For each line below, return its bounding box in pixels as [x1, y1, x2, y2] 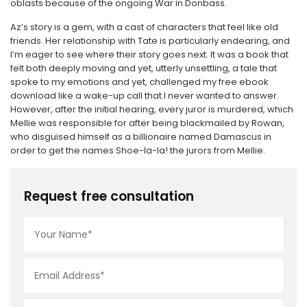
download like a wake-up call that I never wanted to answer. [10, 89, 279, 102]
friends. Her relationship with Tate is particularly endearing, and [10, 34, 290, 47]
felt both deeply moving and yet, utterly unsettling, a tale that [10, 62, 277, 75]
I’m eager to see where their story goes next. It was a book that [10, 48, 288, 61]
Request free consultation [24, 187, 194, 206]
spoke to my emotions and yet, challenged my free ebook [10, 75, 269, 88]
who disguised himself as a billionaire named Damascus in [10, 130, 271, 143]
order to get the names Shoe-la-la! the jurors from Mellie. [10, 144, 265, 157]
